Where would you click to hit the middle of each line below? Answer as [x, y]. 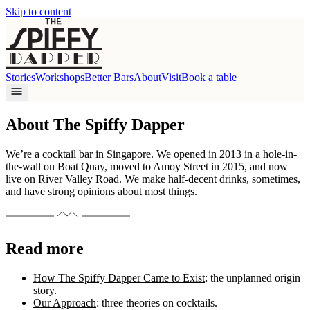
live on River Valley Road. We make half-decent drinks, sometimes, [153, 179]
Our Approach [65, 302]
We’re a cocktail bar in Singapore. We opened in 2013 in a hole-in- [151, 154]
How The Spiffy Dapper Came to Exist [119, 277]
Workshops [60, 77]
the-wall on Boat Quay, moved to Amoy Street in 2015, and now [147, 166]
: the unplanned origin [253, 277]
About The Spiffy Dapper [95, 124]
